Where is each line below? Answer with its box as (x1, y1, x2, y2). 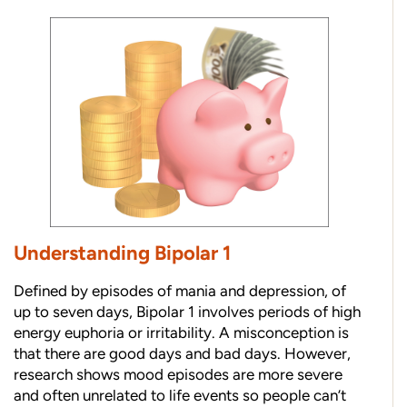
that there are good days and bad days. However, (14, 344, 351, 363)
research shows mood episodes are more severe (14, 365, 342, 384)
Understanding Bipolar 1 (14, 241, 235, 266)
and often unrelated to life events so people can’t (14, 386, 346, 405)
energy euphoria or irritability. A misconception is (14, 323, 349, 342)
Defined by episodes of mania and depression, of (14, 282, 346, 301)
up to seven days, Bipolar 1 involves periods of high (14, 303, 361, 322)
